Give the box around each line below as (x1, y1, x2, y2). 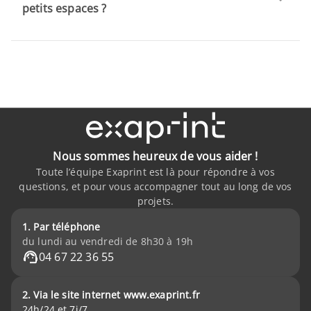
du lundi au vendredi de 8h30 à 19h (22, 235, 194, 248)
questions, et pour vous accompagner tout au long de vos (19, 180, 292, 193)
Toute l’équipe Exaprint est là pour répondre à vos (36, 165, 275, 178)
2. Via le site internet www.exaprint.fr (22, 288, 200, 301)
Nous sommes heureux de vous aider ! (53, 149, 258, 164)
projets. (137, 194, 174, 208)
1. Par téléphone (22, 220, 101, 233)
